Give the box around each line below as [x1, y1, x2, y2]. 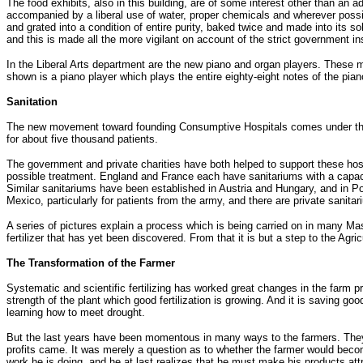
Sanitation [6, 95, 58, 108]
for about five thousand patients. [6, 132, 158, 145]
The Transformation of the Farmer [6, 256, 175, 269]
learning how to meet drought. [6, 305, 145, 318]
